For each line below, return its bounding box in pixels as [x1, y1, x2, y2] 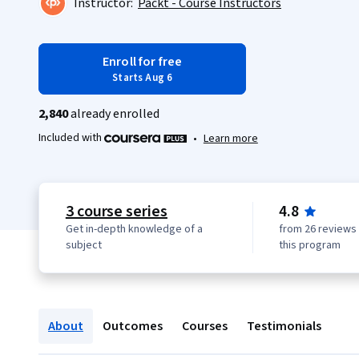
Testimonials [247, 317, 321, 335]
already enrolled [68, 105, 159, 123]
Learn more [203, 130, 258, 147]
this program [279, 236, 341, 253]
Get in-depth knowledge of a [65, 220, 203, 237]
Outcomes [103, 317, 163, 335]
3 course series [65, 200, 167, 223]
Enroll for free [103, 53, 183, 71]
